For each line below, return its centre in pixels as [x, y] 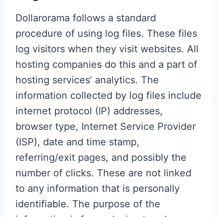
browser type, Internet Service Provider [106, 126]
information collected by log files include [108, 95]
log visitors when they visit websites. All [107, 49]
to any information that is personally [98, 188]
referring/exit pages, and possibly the [101, 157]
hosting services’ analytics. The [87, 80]
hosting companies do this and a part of [106, 64]
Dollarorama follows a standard [86, 18]
